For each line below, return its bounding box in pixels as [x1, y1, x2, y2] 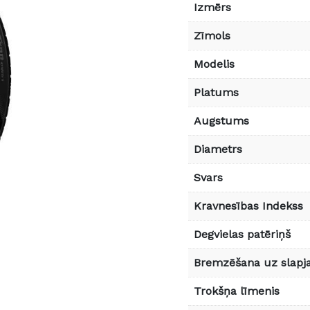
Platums [194, 85, 239, 99]
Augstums [194, 113, 249, 127]
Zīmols [194, 28, 230, 42]
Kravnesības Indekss [194, 199, 303, 212]
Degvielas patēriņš [194, 227, 291, 241]
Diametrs [194, 142, 242, 156]
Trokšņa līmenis [194, 284, 280, 298]
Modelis [194, 57, 235, 71]
